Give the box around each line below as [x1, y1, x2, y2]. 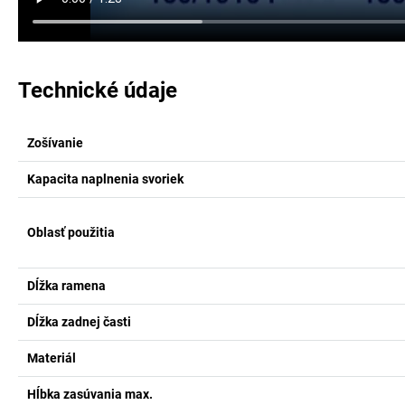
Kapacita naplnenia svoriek [27, 172, 184, 186]
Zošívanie [27, 136, 83, 150]
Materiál [27, 351, 76, 365]
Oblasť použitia [27, 225, 115, 240]
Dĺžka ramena [27, 278, 106, 293]
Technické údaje [18, 78, 177, 103]
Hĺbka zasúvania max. [27, 387, 153, 401]
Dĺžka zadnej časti [27, 315, 131, 329]
